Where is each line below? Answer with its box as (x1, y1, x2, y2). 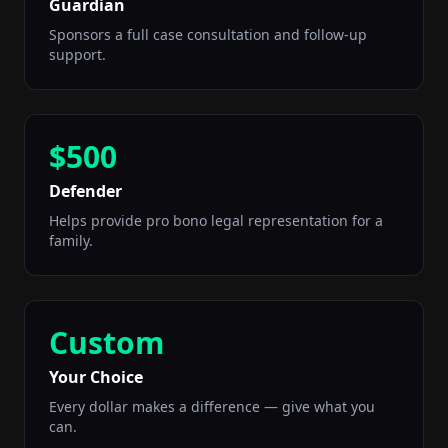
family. (49, 231, 93, 250)
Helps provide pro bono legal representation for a (49, 211, 383, 230)
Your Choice (49, 366, 143, 388)
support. (49, 45, 106, 64)
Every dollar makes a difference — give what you (49, 397, 375, 416)
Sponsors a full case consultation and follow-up (49, 25, 367, 44)
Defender (49, 180, 122, 202)
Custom (49, 322, 164, 363)
